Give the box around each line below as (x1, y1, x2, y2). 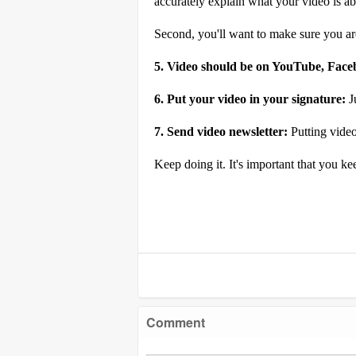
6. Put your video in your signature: (154, 92, 346, 106)
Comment (146, 313, 205, 331)
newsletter (229, 125, 284, 138)
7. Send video (154, 125, 229, 138)
